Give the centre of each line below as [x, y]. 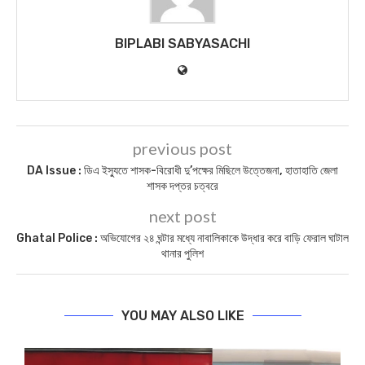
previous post [182, 149]
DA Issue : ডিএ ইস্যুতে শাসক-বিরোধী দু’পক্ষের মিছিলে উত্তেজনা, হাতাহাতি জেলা [182, 171]
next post [182, 216]
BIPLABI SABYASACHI [182, 44]
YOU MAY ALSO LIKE [182, 316]
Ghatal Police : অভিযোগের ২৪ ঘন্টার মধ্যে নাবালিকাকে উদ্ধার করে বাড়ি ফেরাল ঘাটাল [182, 239]
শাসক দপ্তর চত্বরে [182, 187]
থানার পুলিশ [182, 254]
